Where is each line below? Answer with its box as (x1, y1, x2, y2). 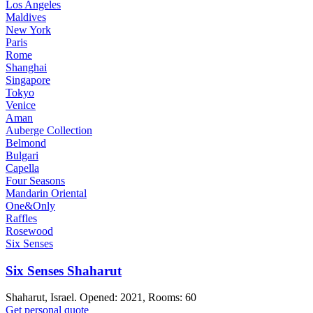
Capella (6, 162, 39, 174)
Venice (6, 99, 36, 111)
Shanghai (6, 61, 47, 73)
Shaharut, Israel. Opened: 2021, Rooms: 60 (6, 291, 196, 304)
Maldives (6, 11, 46, 23)
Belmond (6, 137, 46, 149)
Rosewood (6, 225, 53, 237)
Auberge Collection (6, 124, 92, 136)
